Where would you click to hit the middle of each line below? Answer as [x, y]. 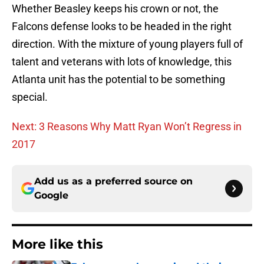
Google [51, 196]
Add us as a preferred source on [113, 181]
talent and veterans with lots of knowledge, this [122, 62]
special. [30, 97]
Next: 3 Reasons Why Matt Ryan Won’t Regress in [127, 127]
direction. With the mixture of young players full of [127, 44]
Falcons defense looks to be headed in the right [122, 27]
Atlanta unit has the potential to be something [118, 80]
